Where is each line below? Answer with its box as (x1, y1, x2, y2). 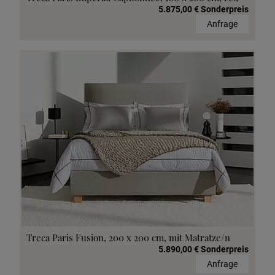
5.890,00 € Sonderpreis (158, 244, 249, 254)
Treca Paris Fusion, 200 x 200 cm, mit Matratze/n (26, 231, 230, 244)
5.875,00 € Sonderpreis (158, 4, 249, 15)
